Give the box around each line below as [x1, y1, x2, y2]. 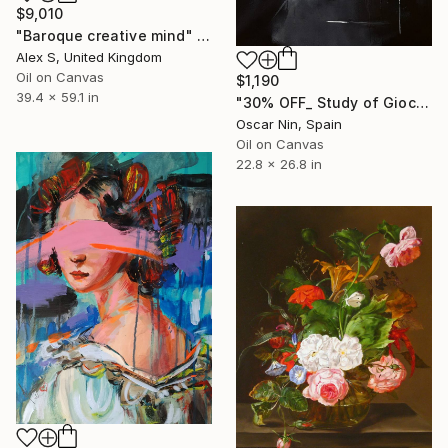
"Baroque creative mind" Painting [196, 27, 210, 45]
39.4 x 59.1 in [16, 89, 99, 106]
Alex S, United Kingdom [16, 49, 162, 66]
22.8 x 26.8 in [236, 156, 322, 173]
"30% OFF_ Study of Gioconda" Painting [415, 94, 429, 112]
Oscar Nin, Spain [236, 116, 342, 133]
